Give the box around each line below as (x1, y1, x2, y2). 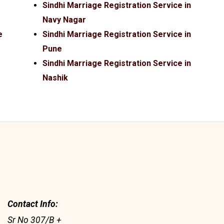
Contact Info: (7, 198, 58, 209)
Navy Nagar (42, 15, 86, 25)
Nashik (42, 73, 68, 83)
